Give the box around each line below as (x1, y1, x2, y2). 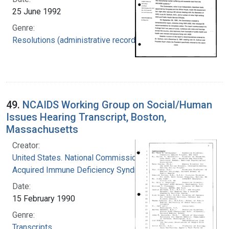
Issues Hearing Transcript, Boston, (6, 110, 166, 123)
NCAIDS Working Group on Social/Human (22, 98, 212, 111)
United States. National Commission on (12, 152, 151, 163)
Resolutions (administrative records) (12, 35, 143, 45)
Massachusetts (6, 123, 78, 135)
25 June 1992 (12, 6, 61, 16)
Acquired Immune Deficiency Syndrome (12, 165, 153, 175)
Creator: (12, 140, 40, 150)
